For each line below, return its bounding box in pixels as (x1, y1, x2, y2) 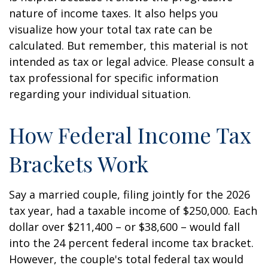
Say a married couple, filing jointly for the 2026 (9, 187, 250, 202)
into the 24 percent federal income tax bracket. (9, 236, 254, 250)
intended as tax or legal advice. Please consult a (9, 54, 254, 69)
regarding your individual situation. (9, 87, 191, 101)
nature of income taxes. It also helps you (9, 6, 218, 20)
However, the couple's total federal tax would (9, 252, 243, 266)
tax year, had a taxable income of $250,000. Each (9, 203, 257, 218)
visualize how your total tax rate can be (9, 22, 212, 36)
